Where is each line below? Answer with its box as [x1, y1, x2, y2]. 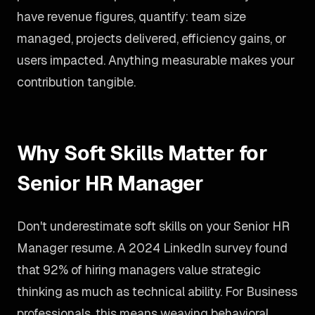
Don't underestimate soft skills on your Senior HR [17, 218, 290, 234]
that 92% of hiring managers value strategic [17, 262, 261, 278]
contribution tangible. [17, 74, 136, 90]
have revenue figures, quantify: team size [17, 8, 246, 25]
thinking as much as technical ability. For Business [17, 283, 297, 300]
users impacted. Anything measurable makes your [17, 52, 295, 68]
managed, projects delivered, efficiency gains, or [17, 30, 286, 46]
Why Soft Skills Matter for [17, 140, 268, 166]
